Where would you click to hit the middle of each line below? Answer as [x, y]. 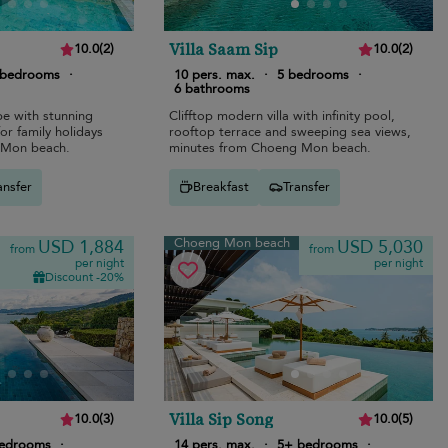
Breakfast [221, 187]
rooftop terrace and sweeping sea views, [290, 131]
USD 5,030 [379, 247]
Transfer [307, 187]
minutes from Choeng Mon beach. [270, 147]
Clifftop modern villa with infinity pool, [282, 115]
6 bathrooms [212, 88]
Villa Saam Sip [224, 48]
